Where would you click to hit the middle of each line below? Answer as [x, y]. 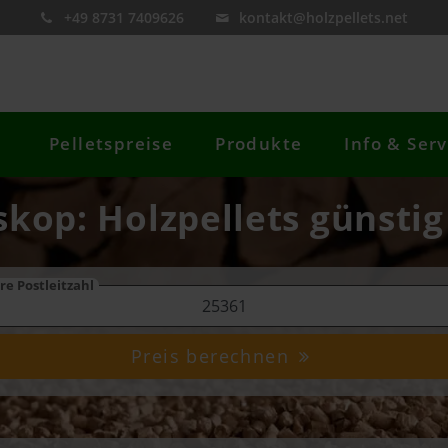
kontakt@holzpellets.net [324, 17]
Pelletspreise [111, 144]
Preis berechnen [213, 356]
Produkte [259, 144]
